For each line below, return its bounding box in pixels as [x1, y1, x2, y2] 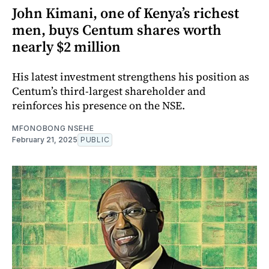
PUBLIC [80, 134, 110, 144]
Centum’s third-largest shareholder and [12, 83, 206, 98]
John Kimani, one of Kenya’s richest [12, 2, 239, 23]
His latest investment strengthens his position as [12, 68, 249, 84]
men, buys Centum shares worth [12, 19, 222, 40]
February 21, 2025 [12, 134, 77, 144]
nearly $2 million [12, 36, 121, 56]
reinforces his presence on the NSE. [12, 97, 185, 113]
